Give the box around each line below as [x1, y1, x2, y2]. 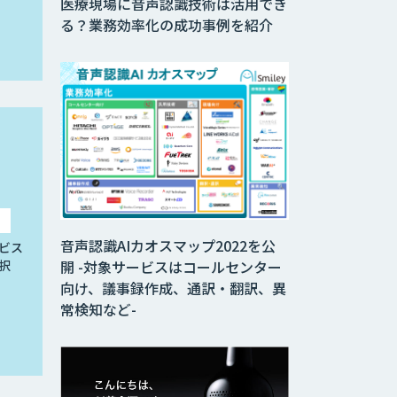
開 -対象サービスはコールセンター [60, 256, 282, 278]
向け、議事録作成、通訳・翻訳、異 [60, 277, 286, 300]
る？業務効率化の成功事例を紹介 [60, 13, 273, 35]
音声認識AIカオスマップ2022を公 [60, 235, 276, 257]
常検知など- [60, 299, 136, 321]
